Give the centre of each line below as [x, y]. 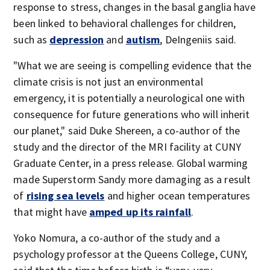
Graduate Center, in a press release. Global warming [131, 163]
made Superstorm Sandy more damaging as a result [132, 179]
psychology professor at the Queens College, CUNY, [130, 254]
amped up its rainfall [140, 212]
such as [32, 39]
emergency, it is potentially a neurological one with [129, 98]
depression [77, 39]
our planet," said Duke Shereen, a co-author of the [127, 130]
